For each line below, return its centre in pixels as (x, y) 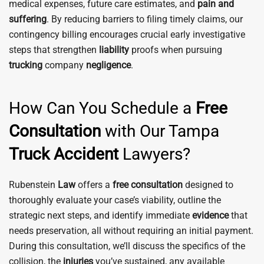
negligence (108, 65)
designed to (208, 185)
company (64, 65)
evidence (210, 215)
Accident (86, 154)
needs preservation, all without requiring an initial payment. (131, 231)
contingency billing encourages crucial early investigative (127, 34)
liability (114, 50)
